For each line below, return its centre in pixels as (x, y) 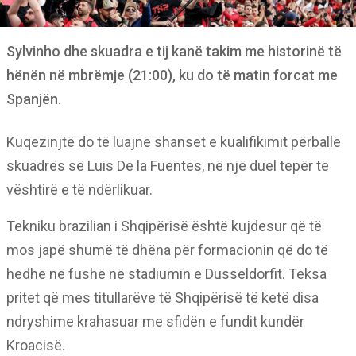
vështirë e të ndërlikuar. (79, 190)
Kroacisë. (36, 345)
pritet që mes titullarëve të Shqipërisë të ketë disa (163, 298)
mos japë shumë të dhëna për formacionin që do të (167, 250)
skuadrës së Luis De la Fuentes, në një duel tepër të (168, 166)
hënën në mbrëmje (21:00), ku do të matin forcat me (172, 75)
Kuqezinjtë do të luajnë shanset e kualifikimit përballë (174, 142)
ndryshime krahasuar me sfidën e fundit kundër (155, 321)
